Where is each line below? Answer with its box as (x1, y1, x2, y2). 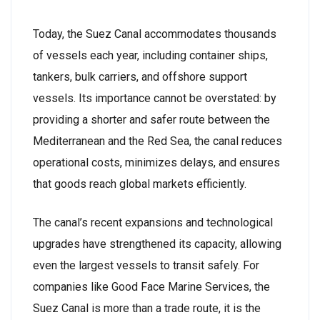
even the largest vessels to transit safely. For (33, 259, 259, 272)
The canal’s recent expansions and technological (33, 216, 273, 229)
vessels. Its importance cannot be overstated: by (33, 91, 276, 105)
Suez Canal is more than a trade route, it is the (33, 301, 261, 315)
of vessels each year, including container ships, (33, 49, 268, 62)
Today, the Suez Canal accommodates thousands (33, 27, 276, 41)
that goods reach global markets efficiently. (33, 177, 246, 191)
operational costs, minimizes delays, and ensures (33, 156, 280, 169)
